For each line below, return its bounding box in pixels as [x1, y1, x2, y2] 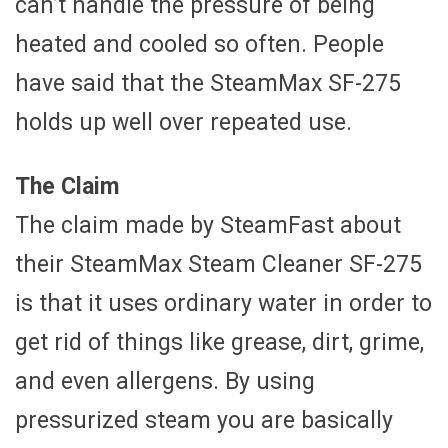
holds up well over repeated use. [15, 108, 352, 136]
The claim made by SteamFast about [15, 211, 401, 239]
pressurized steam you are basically [15, 406, 393, 434]
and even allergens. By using [15, 367, 315, 395]
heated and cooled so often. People [15, 30, 384, 58]
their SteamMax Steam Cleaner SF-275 [15, 250, 422, 278]
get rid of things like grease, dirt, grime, [15, 328, 424, 356]
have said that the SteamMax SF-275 [15, 69, 401, 97]
